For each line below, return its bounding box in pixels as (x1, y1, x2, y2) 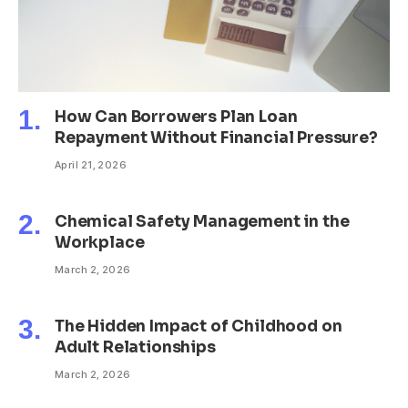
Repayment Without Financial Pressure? (55, 127, 378, 148)
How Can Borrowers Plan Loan (55, 107, 298, 127)
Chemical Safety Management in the (55, 211, 350, 231)
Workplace (55, 232, 145, 252)
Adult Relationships (55, 337, 216, 357)
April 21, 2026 (55, 158, 127, 171)
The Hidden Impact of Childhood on (55, 316, 342, 336)
